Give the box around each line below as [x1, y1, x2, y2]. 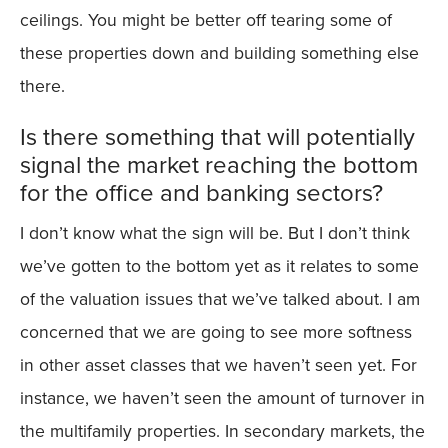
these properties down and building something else [20, 39, 419, 66]
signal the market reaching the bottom [20, 146, 418, 183]
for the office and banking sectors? [20, 174, 383, 211]
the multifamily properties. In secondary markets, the [20, 417, 425, 444]
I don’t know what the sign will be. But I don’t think [20, 219, 410, 246]
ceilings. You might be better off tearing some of [20, 6, 392, 33]
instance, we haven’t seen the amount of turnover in [20, 384, 425, 411]
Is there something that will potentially [20, 118, 415, 155]
